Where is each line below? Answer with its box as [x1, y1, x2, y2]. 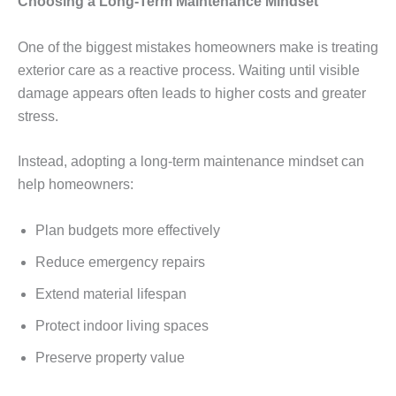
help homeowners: [18, 177, 133, 193]
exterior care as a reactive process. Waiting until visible [18, 62, 360, 78]
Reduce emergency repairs [35, 254, 205, 270]
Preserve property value [35, 349, 185, 365]
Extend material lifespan [35, 286, 187, 301]
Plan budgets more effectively [35, 222, 220, 238]
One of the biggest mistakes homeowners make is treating [18, 39, 378, 55]
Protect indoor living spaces [35, 317, 209, 333]
